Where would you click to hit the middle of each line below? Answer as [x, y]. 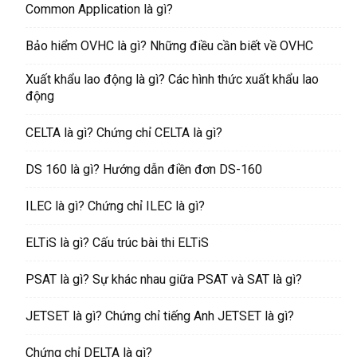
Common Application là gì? [99, 10]
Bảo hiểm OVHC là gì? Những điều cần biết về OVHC [169, 46]
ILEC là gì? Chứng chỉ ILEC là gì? [115, 206]
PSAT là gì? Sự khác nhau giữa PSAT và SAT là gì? [164, 280]
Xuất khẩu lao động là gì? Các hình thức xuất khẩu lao [172, 80]
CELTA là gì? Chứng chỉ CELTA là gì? [124, 133]
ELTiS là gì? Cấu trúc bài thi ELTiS [117, 243]
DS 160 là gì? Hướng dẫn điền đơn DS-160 [144, 170]
